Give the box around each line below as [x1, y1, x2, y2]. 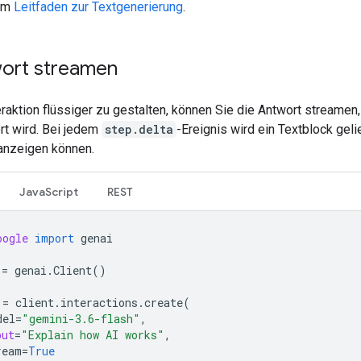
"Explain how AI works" [21, 326, 164, 342]
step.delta [105, 121, 173, 137]
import [35, 230, 74, 246]
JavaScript [19, 184, 78, 199]
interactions [60, 294, 138, 310]
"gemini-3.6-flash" [22, 310, 140, 326]
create [144, 294, 183, 310]
